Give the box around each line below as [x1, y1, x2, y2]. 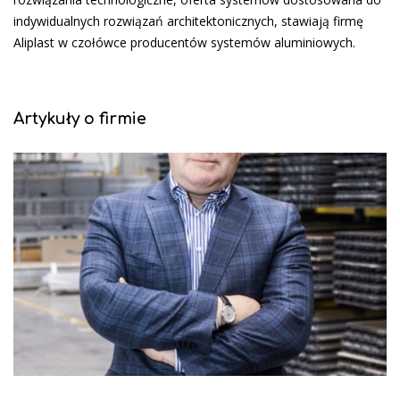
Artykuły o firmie [13, 109, 146, 128]
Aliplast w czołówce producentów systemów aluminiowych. [13, 33, 355, 51]
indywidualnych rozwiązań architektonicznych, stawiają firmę [13, 12, 363, 29]
